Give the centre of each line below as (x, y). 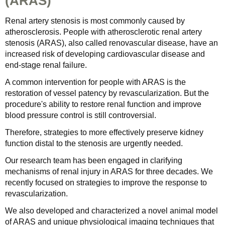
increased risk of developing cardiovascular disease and (105, 54)
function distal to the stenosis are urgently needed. (94, 143)
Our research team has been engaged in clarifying (94, 160)
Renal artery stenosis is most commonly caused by (95, 21)
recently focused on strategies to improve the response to (106, 183)
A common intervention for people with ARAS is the (95, 82)
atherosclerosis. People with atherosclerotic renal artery (103, 32)
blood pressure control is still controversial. (81, 115)
